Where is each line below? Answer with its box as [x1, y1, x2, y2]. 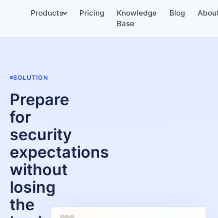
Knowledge [117, 8, 157, 18]
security [10, 125, 72, 144]
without [10, 160, 68, 179]
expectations [10, 143, 109, 162]
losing [10, 178, 55, 197]
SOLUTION [13, 73, 48, 81]
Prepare [10, 90, 69, 109]
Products [31, 8, 63, 18]
